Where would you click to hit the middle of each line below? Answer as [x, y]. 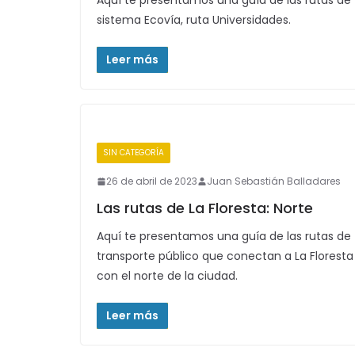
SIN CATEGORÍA [134, 153]
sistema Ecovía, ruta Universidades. [194, 20]
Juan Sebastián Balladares [274, 181]
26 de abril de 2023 [152, 181]
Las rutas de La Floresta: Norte [205, 208]
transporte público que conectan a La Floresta [225, 256]
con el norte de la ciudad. [167, 276]
